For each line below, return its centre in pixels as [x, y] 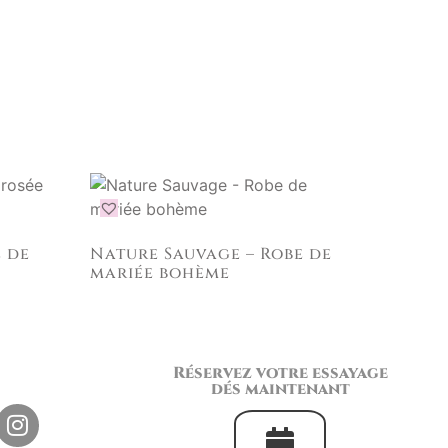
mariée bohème [160, 272]
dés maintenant [280, 388]
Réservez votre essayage [280, 372]
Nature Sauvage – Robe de [211, 253]
